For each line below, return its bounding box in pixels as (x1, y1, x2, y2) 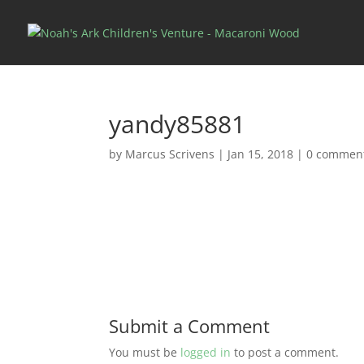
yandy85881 (109, 107, 246, 141)
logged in (180, 344, 232, 360)
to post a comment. (231, 344, 340, 360)
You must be (109, 344, 181, 360)
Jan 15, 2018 (227, 146, 294, 162)
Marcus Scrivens (125, 146, 215, 162)
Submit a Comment (109, 314, 271, 338)
